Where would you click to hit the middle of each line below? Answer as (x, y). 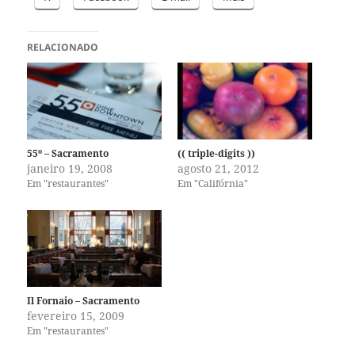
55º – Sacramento (68, 154)
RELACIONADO (63, 48)
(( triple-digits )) (216, 154)
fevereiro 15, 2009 (76, 316)
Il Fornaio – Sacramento (84, 301)
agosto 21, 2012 (218, 169)
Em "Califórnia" (213, 184)
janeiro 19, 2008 (70, 169)
